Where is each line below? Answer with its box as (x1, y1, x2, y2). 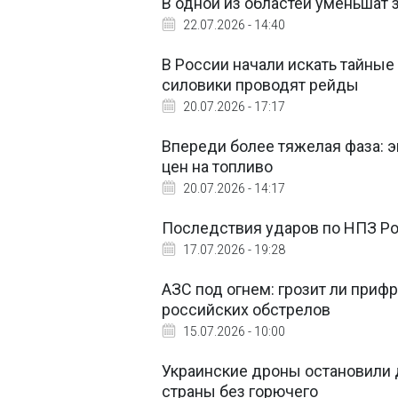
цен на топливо (162, 157, 273, 176)
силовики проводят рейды (162, 76, 359, 94)
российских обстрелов (162, 300, 330, 319)
